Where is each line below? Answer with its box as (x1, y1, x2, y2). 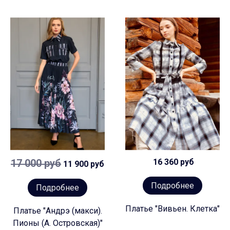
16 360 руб (151, 157, 194, 167)
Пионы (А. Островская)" (12, 218, 103, 228)
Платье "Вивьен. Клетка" (125, 204, 220, 214)
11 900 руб (61, 159, 104, 169)
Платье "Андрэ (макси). (13, 206, 102, 216)
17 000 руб (11, 157, 61, 170)
